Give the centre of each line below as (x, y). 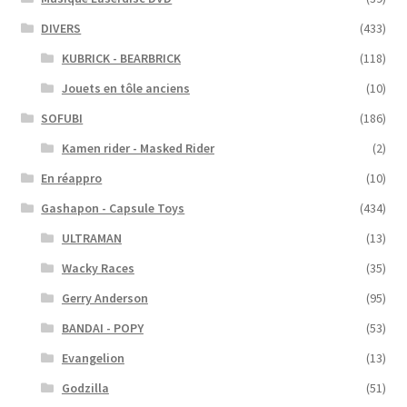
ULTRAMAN (91, 238)
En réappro (72, 178)
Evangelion (93, 357)
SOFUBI (62, 118)
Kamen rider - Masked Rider (138, 148)
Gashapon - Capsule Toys (113, 208)
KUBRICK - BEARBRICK (121, 58)
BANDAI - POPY (102, 328)
